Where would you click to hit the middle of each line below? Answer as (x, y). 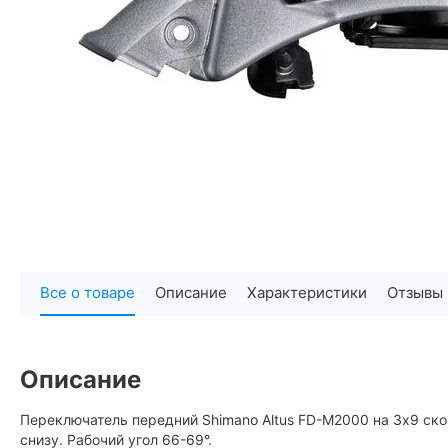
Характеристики (307, 293)
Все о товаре (87, 293)
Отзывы (415, 293)
